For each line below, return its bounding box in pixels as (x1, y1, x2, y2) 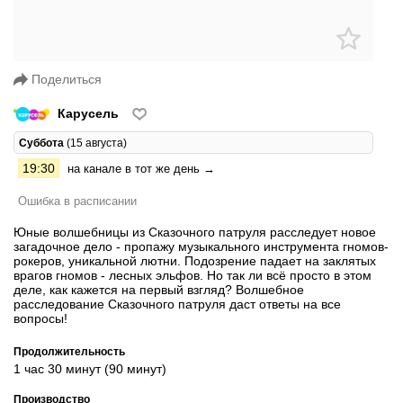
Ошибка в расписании (18, 193, 137, 208)
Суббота (19, 136, 64, 148)
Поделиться (31, 71, 102, 86)
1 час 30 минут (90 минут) (13, 361, 166, 376)
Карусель (54, 105, 122, 121)
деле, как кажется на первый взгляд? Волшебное (13, 282, 304, 297)
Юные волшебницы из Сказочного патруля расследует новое (13, 224, 376, 239)
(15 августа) (64, 136, 127, 148)
